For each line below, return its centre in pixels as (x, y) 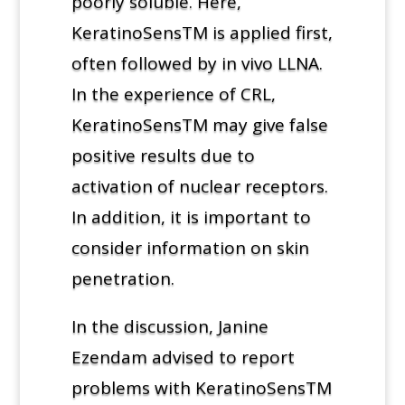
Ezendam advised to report (183, 357)
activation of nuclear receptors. (199, 186)
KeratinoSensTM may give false (199, 124)
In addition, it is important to (191, 217)
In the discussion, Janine (170, 326)
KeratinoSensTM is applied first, (202, 32)
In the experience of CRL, (173, 94)
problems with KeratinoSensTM (201, 387)
